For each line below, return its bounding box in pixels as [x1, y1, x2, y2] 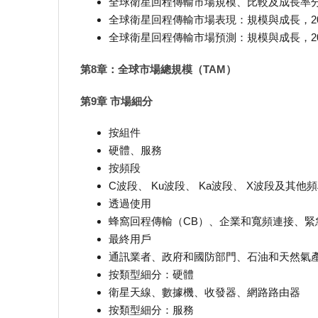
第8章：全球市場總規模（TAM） [80, 62, 236, 75]
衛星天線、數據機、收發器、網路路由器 [109, 286, 300, 299]
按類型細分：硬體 [109, 268, 194, 281]
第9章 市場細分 [80, 94, 153, 107]
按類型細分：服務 [109, 304, 194, 317]
